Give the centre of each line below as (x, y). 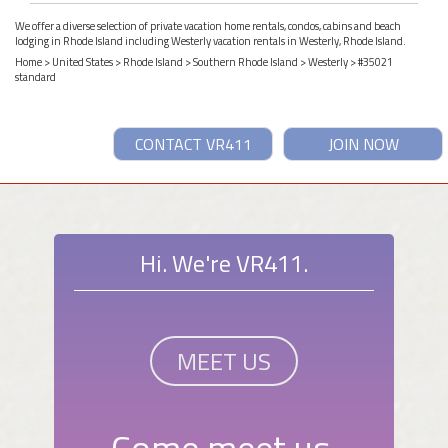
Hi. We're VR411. (224, 262)
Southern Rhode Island (245, 61)
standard (35, 76)
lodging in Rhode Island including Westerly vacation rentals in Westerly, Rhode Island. (210, 41)
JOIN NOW (363, 143)
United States (82, 61)
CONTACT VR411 (193, 143)
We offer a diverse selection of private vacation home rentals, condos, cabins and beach (208, 26)
